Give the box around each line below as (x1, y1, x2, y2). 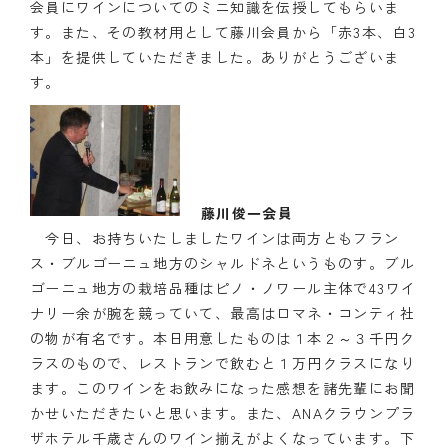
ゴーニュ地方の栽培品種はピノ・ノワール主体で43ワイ (30, 278, 417, 299)
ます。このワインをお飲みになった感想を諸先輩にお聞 (30, 378, 415, 399)
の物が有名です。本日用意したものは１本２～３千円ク (30, 328, 415, 349)
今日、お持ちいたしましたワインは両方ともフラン (30, 228, 400, 249)
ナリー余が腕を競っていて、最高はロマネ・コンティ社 (30, 303, 415, 324)
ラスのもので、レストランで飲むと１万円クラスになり (30, 353, 415, 374)
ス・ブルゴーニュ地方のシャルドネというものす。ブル (30, 253, 415, 274)
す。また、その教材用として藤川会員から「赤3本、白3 (30, 22, 417, 43)
